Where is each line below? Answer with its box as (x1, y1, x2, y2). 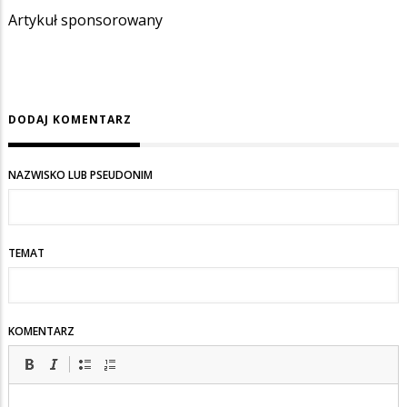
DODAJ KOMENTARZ (8, 112, 132, 128)
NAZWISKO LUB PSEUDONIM (8, 167, 153, 184)
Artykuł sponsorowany (8, 9, 163, 30)
